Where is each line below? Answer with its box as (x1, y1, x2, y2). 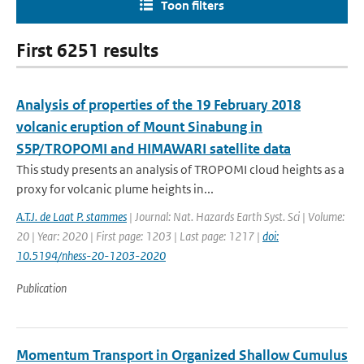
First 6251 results (16, 40, 158, 62)
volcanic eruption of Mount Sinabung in (16, 118, 262, 136)
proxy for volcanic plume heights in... (16, 181, 214, 197)
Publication (16, 280, 67, 296)
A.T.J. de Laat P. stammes (16, 209, 127, 224)
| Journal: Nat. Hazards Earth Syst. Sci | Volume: (127, 209, 344, 224)
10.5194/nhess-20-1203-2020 (16, 248, 166, 263)
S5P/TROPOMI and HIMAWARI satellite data (16, 140, 291, 158)
